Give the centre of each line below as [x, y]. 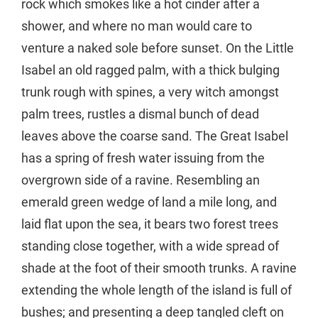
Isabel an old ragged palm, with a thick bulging [150, 70]
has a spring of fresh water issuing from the [143, 158]
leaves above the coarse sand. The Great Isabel [155, 136]
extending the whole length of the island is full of [157, 290]
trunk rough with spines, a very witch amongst [150, 92]
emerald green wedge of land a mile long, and [149, 202]
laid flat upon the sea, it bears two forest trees [150, 224]
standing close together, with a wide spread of [150, 246]
